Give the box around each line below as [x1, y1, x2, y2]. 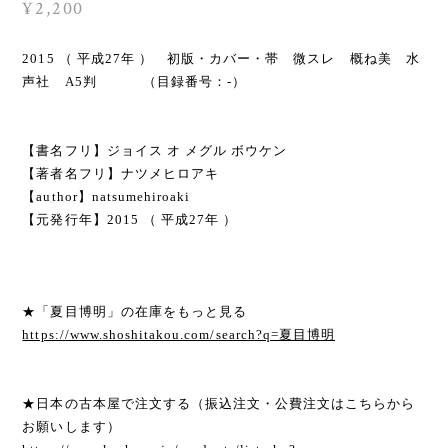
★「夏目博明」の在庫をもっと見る [22, 303, 248, 319]
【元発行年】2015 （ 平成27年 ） [22, 211, 238, 227]
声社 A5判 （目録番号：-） [22, 73, 247, 89]
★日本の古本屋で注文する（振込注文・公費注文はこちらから [22, 395, 416, 411]
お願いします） [22, 418, 121, 434]
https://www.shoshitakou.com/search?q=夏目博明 [22, 326, 336, 342]
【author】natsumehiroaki [22, 188, 191, 204]
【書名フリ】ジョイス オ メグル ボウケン [22, 142, 288, 158]
